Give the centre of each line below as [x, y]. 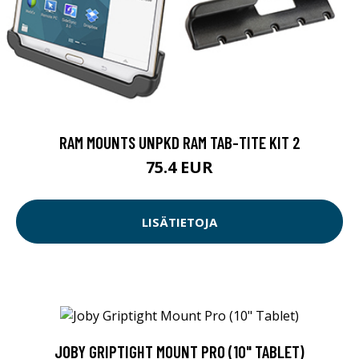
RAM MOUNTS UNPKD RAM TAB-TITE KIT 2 [179, 143]
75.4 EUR [179, 167]
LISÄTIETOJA [179, 222]
